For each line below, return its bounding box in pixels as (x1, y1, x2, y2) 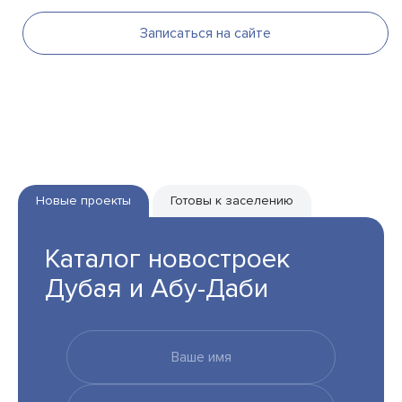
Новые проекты (36, 192, 131, 208)
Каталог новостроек (45, 241, 290, 275)
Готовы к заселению (170, 192, 293, 208)
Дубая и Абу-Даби (45, 271, 268, 305)
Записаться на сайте (140, 23, 271, 42)
